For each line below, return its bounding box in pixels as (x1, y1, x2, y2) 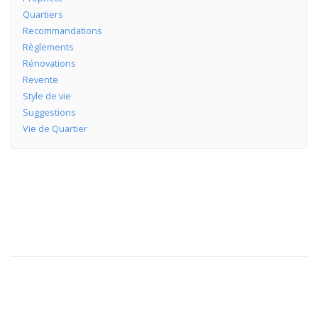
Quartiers (22, 8, 63, 21)
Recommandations (22, 24, 102, 38)
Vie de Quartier (22, 122, 87, 136)
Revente (22, 73, 58, 87)
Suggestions (22, 106, 76, 119)
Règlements (22, 40, 74, 54)
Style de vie (22, 89, 71, 103)
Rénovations (22, 57, 76, 70)
